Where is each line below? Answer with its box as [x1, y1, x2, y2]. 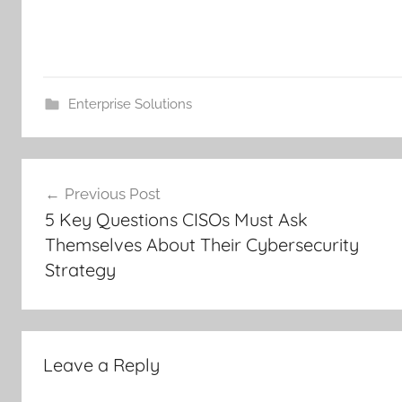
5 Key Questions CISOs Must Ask [44, 208, 308, 232]
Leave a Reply [43, 353, 160, 376]
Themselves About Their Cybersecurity [44, 233, 359, 257]
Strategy [44, 258, 116, 282]
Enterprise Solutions [67, 95, 192, 112]
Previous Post [64, 185, 161, 204]
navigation [21, 192, 138, 220]
